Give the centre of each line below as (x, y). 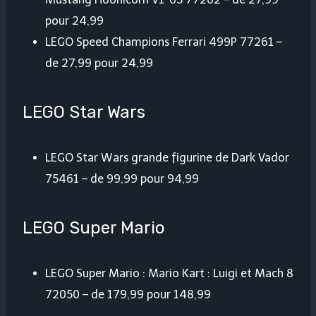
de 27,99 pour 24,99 (99, 63)
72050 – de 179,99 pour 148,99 (128, 295)
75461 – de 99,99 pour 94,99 (122, 179)
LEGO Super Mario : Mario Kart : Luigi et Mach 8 (169, 274)
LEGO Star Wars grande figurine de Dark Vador (167, 158)
